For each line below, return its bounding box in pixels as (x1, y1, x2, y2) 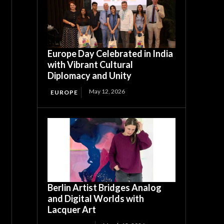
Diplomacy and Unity (47, 69, 132, 81)
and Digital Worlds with (47, 192, 144, 204)
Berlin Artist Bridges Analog (47, 181, 162, 193)
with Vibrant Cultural (47, 58, 133, 70)
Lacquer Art (47, 203, 96, 215)
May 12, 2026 (89, 87, 125, 95)
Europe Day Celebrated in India (47, 47, 173, 59)
